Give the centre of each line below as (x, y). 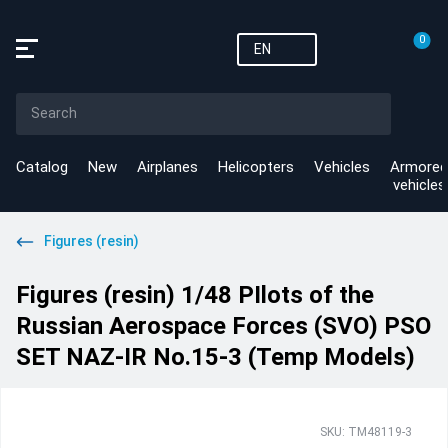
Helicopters (256, 167)
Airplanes (167, 167)
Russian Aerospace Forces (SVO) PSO (223, 326)
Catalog (42, 167)
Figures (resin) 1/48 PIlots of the (195, 295)
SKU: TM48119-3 (366, 432)
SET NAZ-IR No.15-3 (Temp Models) (215, 357)
